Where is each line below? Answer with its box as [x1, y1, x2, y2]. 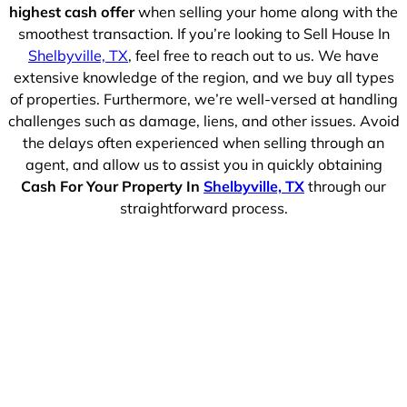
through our [304, 177, 386, 196]
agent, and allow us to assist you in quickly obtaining [25, 155, 382, 174]
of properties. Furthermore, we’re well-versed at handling [9, 90, 398, 109]
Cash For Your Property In [21, 177, 203, 196]
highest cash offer [9, 3, 134, 22]
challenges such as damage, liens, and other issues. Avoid [7, 112, 400, 131]
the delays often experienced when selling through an [23, 134, 384, 153]
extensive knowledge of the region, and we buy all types [13, 68, 394, 87]
